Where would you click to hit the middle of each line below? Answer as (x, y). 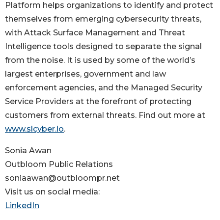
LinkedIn (22, 206)
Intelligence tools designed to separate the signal (103, 47)
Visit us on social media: (52, 192)
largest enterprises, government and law (85, 74)
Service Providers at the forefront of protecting (98, 102)
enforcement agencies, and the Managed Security (104, 88)
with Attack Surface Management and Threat (95, 33)
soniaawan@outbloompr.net (62, 178)
